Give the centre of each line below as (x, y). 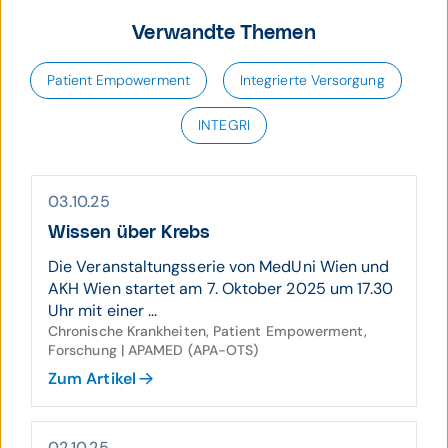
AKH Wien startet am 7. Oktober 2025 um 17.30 (221, 288)
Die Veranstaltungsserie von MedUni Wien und (219, 266)
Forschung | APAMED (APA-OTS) (153, 350)
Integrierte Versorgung (312, 80)
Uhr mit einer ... (103, 310)
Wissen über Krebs (129, 233)
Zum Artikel (92, 378)
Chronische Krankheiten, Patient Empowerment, (208, 331)
